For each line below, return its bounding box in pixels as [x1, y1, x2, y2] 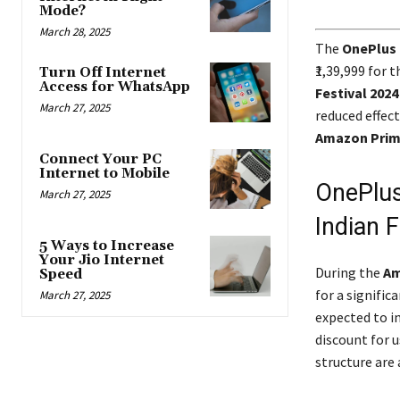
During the [314, 262, 383, 281]
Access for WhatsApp [39, 78, 190, 96]
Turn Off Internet [39, 63, 166, 81]
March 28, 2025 [39, 23, 110, 39]
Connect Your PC [39, 151, 162, 169]
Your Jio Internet [39, 252, 164, 270]
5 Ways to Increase [39, 237, 174, 255]
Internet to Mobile [39, 165, 170, 183]
